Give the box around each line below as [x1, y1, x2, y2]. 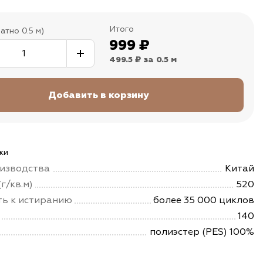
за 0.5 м [143, 56, 177, 64]
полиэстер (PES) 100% [150, 226, 254, 238]
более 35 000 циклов [153, 194, 254, 206]
